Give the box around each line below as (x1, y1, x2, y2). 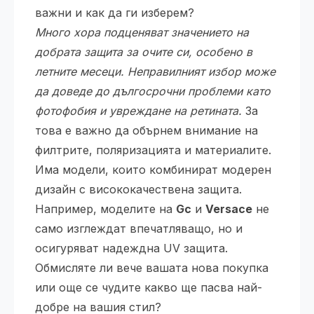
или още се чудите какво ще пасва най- (35, 280, 262, 294)
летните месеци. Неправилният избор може (35, 64, 275, 78)
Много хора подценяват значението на (35, 25, 249, 39)
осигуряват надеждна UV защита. (35, 241, 228, 255)
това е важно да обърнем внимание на (35, 123, 258, 137)
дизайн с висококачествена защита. (35, 182, 242, 196)
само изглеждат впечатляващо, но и (35, 221, 243, 235)
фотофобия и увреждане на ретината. (35, 104, 242, 118)
